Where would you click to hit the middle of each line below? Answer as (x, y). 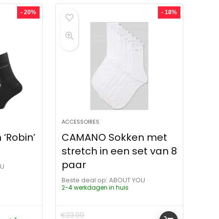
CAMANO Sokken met (115, 137)
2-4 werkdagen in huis (95, 187)
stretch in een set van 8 (120, 151)
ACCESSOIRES (81, 121)
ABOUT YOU (130, 180)
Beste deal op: (85, 180)
